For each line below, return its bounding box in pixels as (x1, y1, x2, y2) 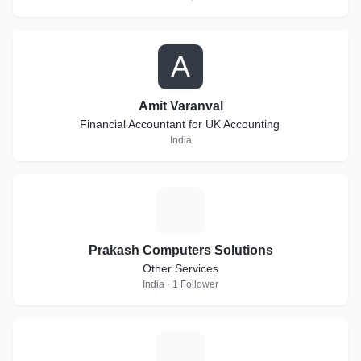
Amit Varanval (138, 99, 223, 113)
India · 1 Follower (143, 279, 218, 290)
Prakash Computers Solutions (88, 243, 273, 257)
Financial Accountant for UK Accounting (80, 118, 281, 131)
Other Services (143, 262, 218, 275)
